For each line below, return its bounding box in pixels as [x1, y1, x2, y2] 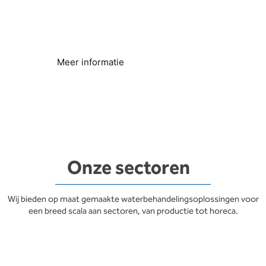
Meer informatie [57, 56, 124, 68]
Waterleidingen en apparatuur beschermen [42, 30, 201, 45]
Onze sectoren [66, 153, 190, 183]
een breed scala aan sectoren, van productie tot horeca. [28, 204, 238, 218]
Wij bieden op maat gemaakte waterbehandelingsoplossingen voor [7, 192, 259, 206]
